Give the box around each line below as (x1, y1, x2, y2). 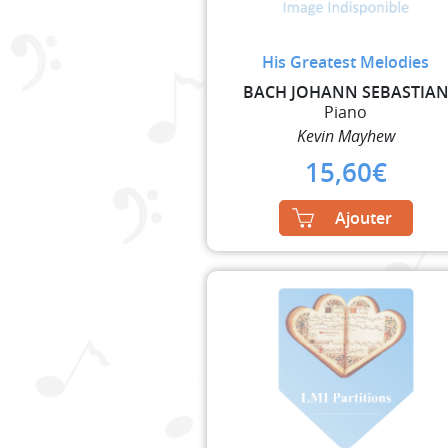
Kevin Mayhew (296, 124, 395, 147)
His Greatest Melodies (262, 50, 430, 73)
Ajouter (334, 206, 392, 229)
